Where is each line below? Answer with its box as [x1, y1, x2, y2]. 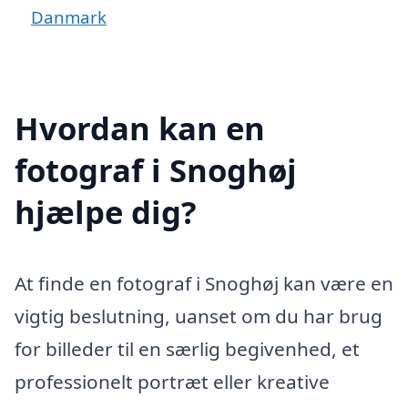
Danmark [31, 5, 107, 28]
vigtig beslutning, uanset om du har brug [15, 302, 382, 329]
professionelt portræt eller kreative [15, 368, 330, 394]
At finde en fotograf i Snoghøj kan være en [15, 270, 393, 296]
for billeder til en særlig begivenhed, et [15, 335, 360, 362]
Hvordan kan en [15, 106, 265, 149]
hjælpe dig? [15, 189, 197, 233]
